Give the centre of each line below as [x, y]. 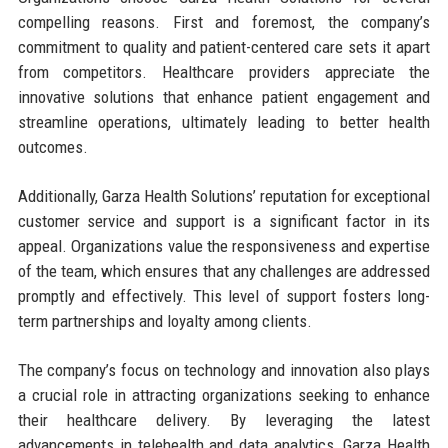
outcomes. [52, 146]
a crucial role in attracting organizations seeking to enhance [224, 394]
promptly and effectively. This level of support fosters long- [224, 295]
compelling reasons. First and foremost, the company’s [224, 21]
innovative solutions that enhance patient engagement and [224, 96]
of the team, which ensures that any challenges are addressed [224, 270]
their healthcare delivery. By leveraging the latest [224, 419]
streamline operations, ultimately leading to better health [224, 121]
